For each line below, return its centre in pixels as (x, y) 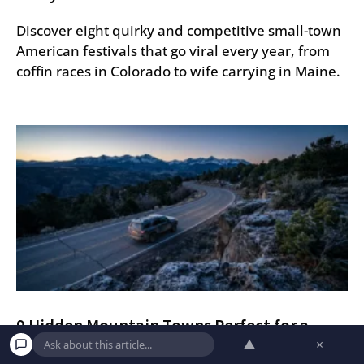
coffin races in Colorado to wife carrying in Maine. (178, 71)
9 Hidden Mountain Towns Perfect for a (162, 325)
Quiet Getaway (72, 345)
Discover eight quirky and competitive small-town (179, 30)
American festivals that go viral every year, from (173, 50)
